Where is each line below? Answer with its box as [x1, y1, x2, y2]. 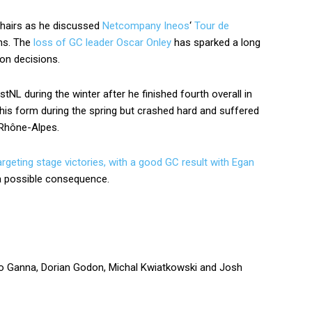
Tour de [194, 19, 229, 32]
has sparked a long [171, 36, 260, 49]
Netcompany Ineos [102, 19, 189, 32]
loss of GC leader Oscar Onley [33, 36, 171, 49]
